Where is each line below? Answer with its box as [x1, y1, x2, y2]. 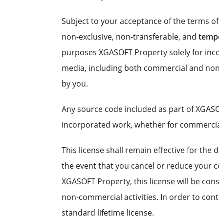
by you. [62, 78, 88, 89]
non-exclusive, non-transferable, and [62, 31, 198, 42]
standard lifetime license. [62, 207, 154, 218]
